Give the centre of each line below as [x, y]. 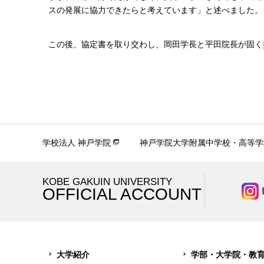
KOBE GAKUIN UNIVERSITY [107, 181]
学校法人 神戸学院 [77, 142]
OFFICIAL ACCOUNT [122, 194]
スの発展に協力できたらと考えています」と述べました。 [156, 10]
